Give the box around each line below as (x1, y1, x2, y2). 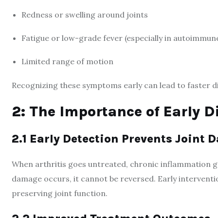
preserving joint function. (12, 188, 108, 198)
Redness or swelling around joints (21, 10, 148, 19)
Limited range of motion (21, 56, 113, 66)
